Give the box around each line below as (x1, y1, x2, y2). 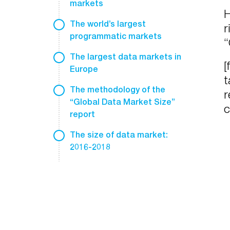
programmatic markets (70, 31, 162, 41)
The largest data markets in (70, 52, 181, 62)
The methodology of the (70, 85, 165, 94)
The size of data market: (70, 130, 168, 140)
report (70, 109, 95, 119)
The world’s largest (70, 19, 146, 29)
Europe (70, 64, 98, 74)
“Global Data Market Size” (70, 97, 175, 107)
